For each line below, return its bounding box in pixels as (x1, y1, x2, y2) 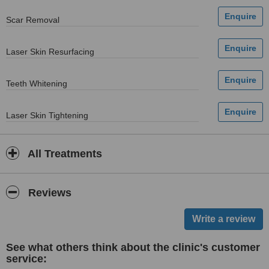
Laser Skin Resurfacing (6, 47, 94, 56)
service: (6, 253, 47, 265)
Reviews (25, 187, 71, 199)
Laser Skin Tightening (6, 110, 88, 120)
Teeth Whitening (6, 79, 67, 88)
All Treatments (25, 148, 102, 160)
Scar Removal (6, 15, 59, 25)
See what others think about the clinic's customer (6, 241, 260, 253)
